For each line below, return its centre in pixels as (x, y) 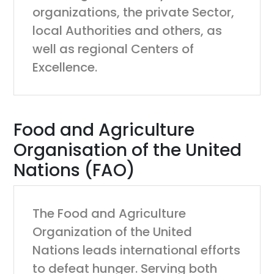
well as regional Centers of (113, 49)
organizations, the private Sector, (134, 12)
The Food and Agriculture (109, 213)
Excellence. (65, 67)
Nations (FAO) (75, 170)
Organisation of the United (128, 150)
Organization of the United (113, 232)
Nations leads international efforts (137, 250)
